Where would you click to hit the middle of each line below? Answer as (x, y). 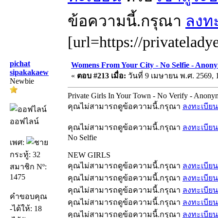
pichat (20, 63)
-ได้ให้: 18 (26, 208)
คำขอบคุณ (28, 196)
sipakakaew (29, 72)
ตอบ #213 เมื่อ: (101, 75)
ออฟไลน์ (24, 121)
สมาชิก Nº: (28, 166)
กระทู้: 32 (25, 154)
